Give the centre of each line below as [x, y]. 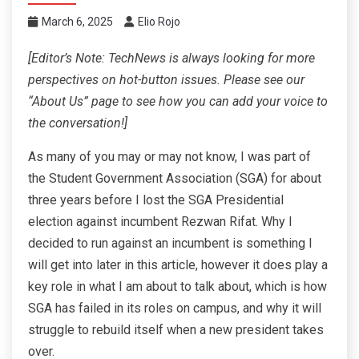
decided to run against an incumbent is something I [170, 244]
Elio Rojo [159, 22]
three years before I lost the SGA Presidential [156, 200]
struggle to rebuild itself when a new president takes [176, 330]
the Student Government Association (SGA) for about [175, 179]
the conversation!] [78, 123]
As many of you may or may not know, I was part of [169, 157]
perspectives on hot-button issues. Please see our [166, 80]
